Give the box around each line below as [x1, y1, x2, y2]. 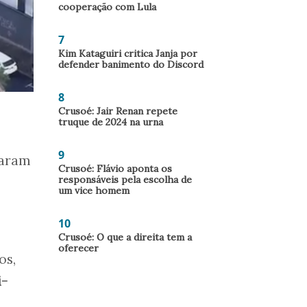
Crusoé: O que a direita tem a [58, 231, 192, 243]
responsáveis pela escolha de [58, 173, 192, 186]
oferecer [58, 242, 101, 254]
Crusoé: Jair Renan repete [58, 105, 177, 117]
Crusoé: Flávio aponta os [58, 162, 172, 175]
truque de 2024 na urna [58, 116, 163, 128]
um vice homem [58, 184, 130, 197]
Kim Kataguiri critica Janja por [58, 47, 197, 60]
